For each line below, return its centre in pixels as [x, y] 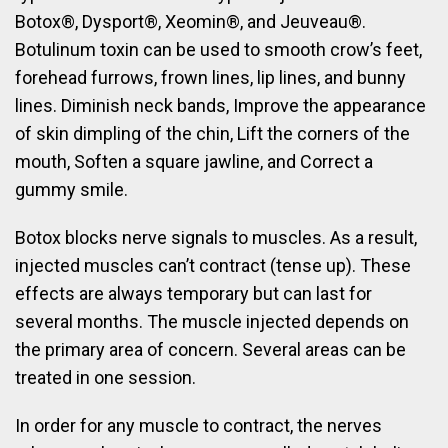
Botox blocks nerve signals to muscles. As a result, [216, 238]
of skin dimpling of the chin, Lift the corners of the [212, 134]
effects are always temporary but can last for [193, 294]
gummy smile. [71, 190]
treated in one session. [105, 378]
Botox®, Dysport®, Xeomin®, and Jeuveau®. [190, 22]
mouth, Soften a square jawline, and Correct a [194, 162]
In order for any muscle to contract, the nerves [198, 426]
